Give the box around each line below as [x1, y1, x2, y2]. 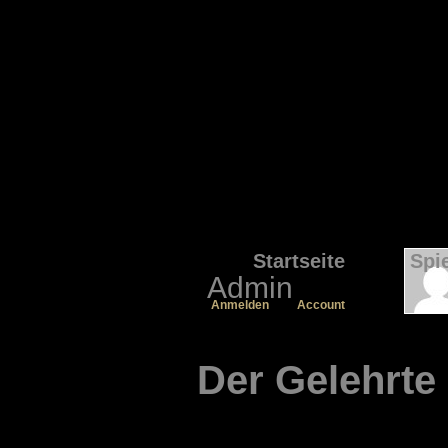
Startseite [253, 250, 345, 272]
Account [297, 298, 345, 312]
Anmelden [211, 298, 269, 312]
